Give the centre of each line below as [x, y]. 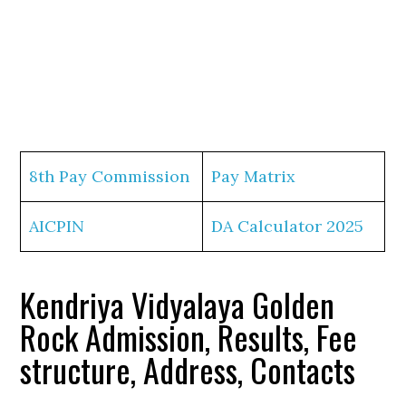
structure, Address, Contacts [188, 369]
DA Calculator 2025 [288, 226]
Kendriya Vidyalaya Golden [178, 304]
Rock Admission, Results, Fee [189, 337]
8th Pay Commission [110, 176]
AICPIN [57, 226]
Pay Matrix [254, 176]
